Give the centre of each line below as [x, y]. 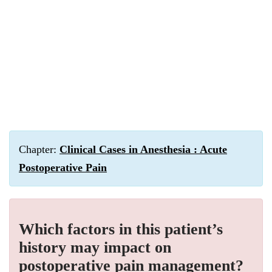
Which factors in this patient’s [121, 229]
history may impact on [95, 247]
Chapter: [39, 149]
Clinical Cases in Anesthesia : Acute [143, 149]
